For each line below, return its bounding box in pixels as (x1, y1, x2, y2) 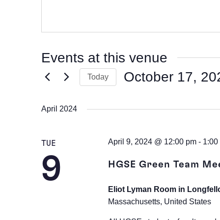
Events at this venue (41, 50, 167, 65)
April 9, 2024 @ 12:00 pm (108, 137, 196, 146)
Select (123, 88, 147, 96)
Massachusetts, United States (108, 197, 211, 206)
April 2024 (41, 105, 77, 113)
